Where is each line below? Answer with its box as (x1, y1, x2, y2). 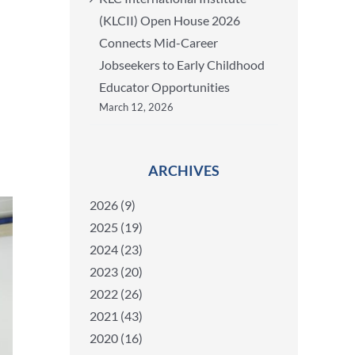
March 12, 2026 (99, 101, 174, 113)
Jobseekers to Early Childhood (99, 57, 265, 72)
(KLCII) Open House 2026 (99, 13, 240, 28)
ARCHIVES (148, 162, 219, 179)
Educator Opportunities (99, 79, 230, 94)
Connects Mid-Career (99, 35, 218, 50)
